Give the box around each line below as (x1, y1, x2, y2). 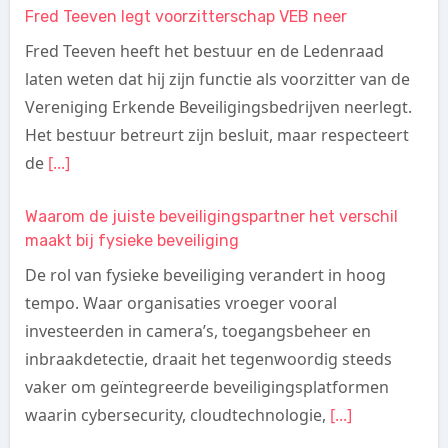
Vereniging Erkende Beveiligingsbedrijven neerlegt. (24, 96, 412, 118)
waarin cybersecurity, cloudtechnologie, (24, 404, 330, 426)
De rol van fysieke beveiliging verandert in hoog (24, 264, 386, 286)
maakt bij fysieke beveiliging (24, 231, 239, 250)
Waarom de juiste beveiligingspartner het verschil (24, 207, 398, 226)
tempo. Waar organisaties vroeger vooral (24, 292, 337, 314)
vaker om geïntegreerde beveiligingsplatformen (24, 376, 389, 398)
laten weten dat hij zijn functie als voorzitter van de (24, 68, 410, 90)
